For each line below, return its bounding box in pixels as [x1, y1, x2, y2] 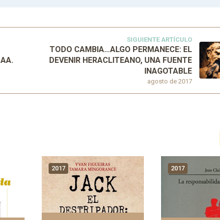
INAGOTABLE [144, 66, 192, 76]
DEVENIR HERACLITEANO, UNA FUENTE [49, 55, 192, 65]
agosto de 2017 [147, 77, 192, 85]
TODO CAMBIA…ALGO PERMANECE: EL [50, 44, 192, 54]
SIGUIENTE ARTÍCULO [127, 35, 192, 43]
